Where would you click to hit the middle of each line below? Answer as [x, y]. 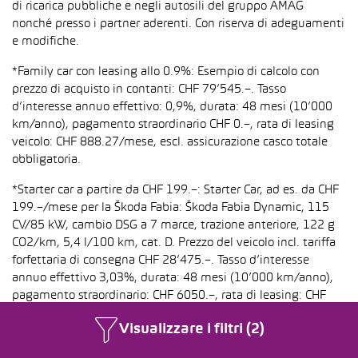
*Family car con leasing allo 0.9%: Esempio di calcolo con [166, 72]
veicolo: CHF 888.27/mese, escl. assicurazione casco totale [170, 142]
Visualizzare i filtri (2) [192, 330]
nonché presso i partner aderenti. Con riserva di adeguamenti [178, 24]
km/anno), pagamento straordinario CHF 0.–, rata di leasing [173, 125]
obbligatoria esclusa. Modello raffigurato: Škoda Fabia [157, 331]
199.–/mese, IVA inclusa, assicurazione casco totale [152, 313]
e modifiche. [46, 42]
